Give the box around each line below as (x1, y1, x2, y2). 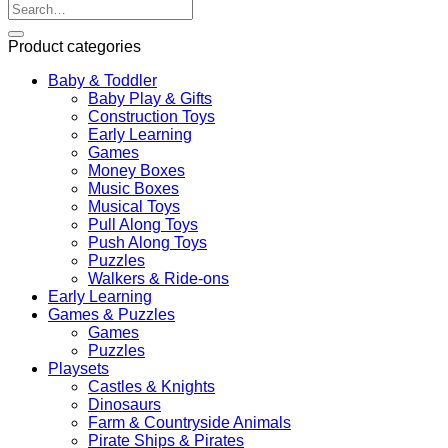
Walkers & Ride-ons (88, 269, 229, 287)
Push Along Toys (88, 233, 207, 251)
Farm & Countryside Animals (88, 413, 291, 431)
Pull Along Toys (88, 215, 198, 233)
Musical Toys (88, 197, 180, 215)
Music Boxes (88, 179, 179, 197)
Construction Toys (88, 107, 215, 125)
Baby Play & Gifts (88, 89, 212, 107)
